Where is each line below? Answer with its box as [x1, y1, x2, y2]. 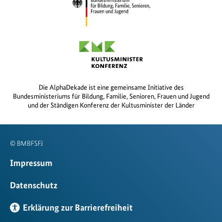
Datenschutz [10, 179, 57, 190]
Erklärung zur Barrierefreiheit [23, 202, 133, 213]
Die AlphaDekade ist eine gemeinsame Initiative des [38, 83, 184, 91]
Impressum [10, 157, 53, 168]
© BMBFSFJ [10, 139, 43, 147]
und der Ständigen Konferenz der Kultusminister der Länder [27, 101, 195, 109]
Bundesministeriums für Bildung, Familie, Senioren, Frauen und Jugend [12, 92, 210, 100]
